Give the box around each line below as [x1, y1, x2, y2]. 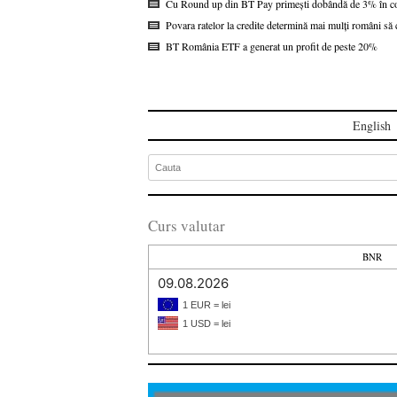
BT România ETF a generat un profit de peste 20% [166, 38, 378, 53]
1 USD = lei [183, 317, 230, 329]
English [353, 116, 391, 134]
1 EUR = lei [183, 299, 230, 310]
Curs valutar [148, 214, 225, 236]
